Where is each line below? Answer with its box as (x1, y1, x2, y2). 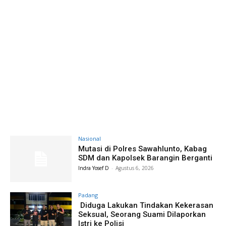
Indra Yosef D (78, 164, 109, 172)
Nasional (78, 135, 101, 142)
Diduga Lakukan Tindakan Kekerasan (78, 200, 214, 210)
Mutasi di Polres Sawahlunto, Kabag (78, 144, 207, 153)
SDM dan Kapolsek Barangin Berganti (78, 153, 213, 162)
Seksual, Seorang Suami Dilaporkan (78, 209, 206, 219)
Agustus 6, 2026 (116, 164, 154, 172)
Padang (78, 191, 98, 199)
